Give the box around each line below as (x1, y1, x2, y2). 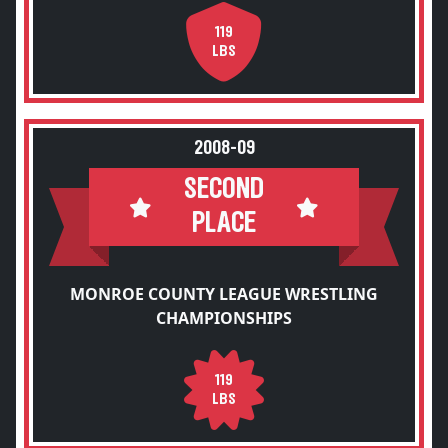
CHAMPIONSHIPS (156, 307, 292, 329)
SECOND (184, 175, 264, 204)
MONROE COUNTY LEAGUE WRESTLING (70, 283, 378, 305)
